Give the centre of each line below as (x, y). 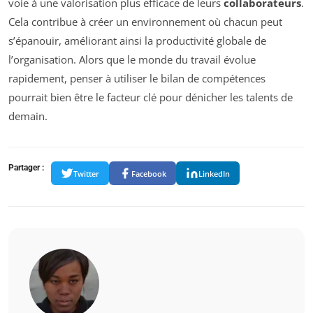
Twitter (86, 173)
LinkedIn (214, 173)
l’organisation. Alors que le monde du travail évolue (132, 60)
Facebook (149, 173)
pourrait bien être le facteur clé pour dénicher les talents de (151, 97)
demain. (28, 116)
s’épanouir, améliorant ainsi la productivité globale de (137, 41)
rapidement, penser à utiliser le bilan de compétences (137, 79)
